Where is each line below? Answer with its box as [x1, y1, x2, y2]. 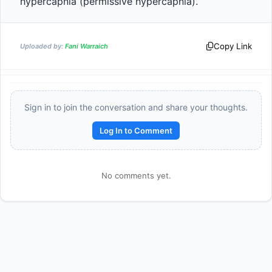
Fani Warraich [65, 41, 108, 50]
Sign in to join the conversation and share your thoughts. [24, 102, 248, 112]
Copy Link [214, 41, 252, 51]
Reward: [104, 142, 137, 152]
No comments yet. [101, 171, 171, 180]
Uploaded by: [20, 41, 65, 50]
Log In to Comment [100, 126, 172, 135]
